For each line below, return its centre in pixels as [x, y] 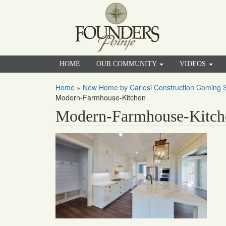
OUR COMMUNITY [127, 64]
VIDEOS [194, 64]
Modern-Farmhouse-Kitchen [101, 97]
